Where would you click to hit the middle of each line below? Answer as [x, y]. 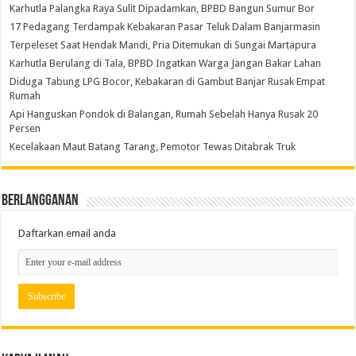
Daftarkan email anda [68, 234]
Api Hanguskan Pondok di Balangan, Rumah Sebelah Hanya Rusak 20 [164, 114]
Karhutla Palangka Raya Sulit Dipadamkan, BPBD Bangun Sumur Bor [163, 9]
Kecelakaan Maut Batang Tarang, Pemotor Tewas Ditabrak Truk [153, 147]
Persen [25, 129]
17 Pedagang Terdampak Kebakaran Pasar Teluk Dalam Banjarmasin [165, 27]
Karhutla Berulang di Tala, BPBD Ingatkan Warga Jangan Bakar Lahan [166, 64]
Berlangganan [41, 201]
